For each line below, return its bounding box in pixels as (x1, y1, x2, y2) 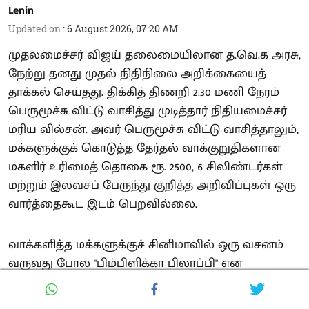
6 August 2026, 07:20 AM (67, 22, 178, 36)
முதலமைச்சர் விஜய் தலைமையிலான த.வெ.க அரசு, (8, 45, 301, 66)
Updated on (8, 22, 63, 36)
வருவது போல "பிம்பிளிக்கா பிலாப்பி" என (8, 253, 243, 275)
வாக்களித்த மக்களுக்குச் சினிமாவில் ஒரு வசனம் (8, 235, 283, 256)
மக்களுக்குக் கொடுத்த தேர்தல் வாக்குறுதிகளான (8, 138, 281, 159)
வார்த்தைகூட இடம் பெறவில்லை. (8, 194, 197, 215)
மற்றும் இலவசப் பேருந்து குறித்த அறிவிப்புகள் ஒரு (8, 175, 296, 197)
